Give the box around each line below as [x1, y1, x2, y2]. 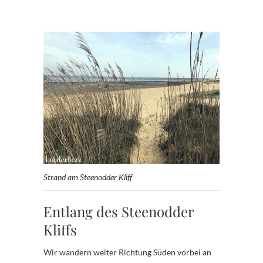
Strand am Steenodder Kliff [43, 171, 132, 182]
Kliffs [43, 220, 77, 239]
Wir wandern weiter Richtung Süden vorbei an [43, 247, 211, 257]
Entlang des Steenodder [43, 201, 194, 221]
